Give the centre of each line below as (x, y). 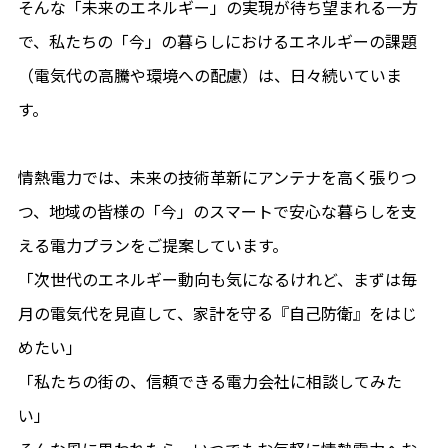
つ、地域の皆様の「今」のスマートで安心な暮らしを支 (217, 213)
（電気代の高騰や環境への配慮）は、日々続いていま (209, 77)
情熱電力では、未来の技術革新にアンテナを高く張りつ (217, 179)
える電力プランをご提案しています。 (152, 247)
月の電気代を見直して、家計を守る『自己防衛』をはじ (217, 315)
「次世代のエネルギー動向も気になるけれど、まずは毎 (217, 281)
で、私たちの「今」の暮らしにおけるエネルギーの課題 (217, 43)
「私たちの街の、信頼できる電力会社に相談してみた (209, 383)
